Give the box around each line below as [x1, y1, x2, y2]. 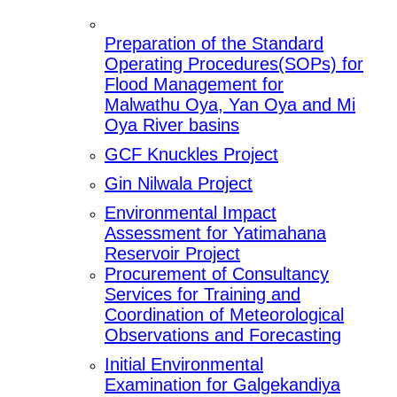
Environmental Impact [105, 203, 276, 223]
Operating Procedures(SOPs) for [105, 54, 363, 74]
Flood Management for [105, 74, 284, 95]
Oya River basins [105, 115, 239, 136]
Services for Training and [105, 284, 300, 305]
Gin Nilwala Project [105, 174, 253, 194]
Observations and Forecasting [105, 325, 341, 346]
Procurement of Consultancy [105, 264, 329, 284]
